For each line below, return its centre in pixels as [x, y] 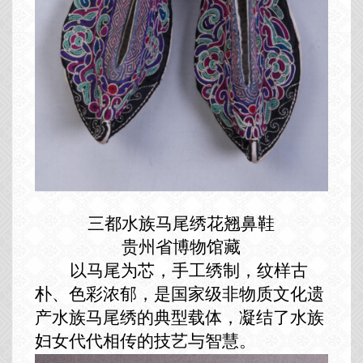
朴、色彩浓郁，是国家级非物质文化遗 [179, 295]
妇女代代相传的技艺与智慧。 [145, 342]
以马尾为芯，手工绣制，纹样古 [188, 271]
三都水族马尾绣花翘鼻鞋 [181, 224]
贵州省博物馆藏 [181, 248]
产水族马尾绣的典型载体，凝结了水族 [179, 318]
